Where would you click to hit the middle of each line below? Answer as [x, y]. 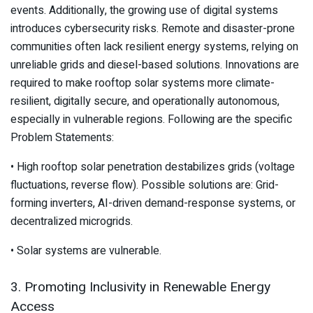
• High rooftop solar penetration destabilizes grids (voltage [153, 167]
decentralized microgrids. [72, 221]
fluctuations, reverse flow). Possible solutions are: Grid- [145, 185]
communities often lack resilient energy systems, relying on [154, 46]
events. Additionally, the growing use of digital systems [144, 10]
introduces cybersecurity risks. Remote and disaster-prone [153, 28]
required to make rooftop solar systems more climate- [143, 83]
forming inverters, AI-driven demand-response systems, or [153, 203]
